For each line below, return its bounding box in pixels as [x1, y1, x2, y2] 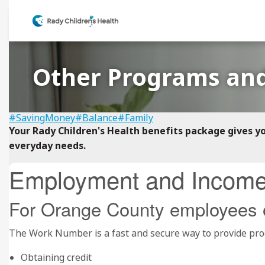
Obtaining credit [21, 251, 92, 264]
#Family [118, 111, 153, 124]
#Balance [75, 111, 118, 124]
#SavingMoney [9, 111, 75, 124]
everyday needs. [9, 139, 86, 152]
